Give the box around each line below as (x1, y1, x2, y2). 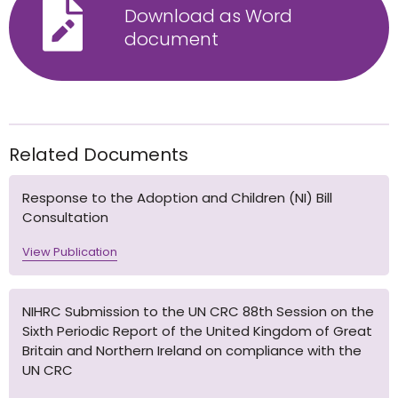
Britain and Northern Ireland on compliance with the (22, 340, 362, 360)
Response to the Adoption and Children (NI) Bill (22, 187, 332, 207)
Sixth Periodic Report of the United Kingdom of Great (22, 321, 372, 340)
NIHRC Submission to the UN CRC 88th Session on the (22, 301, 374, 321)
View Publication (22, 243, 117, 260)
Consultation (22, 207, 108, 227)
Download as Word (124, 4, 292, 29)
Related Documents (9, 141, 188, 167)
